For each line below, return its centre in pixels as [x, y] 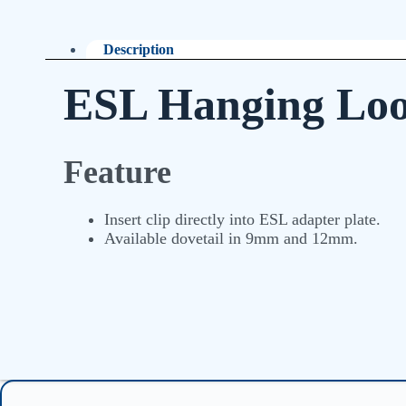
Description [139, 49]
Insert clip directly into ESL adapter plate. [242, 219]
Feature [117, 172]
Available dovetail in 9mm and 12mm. [231, 238]
